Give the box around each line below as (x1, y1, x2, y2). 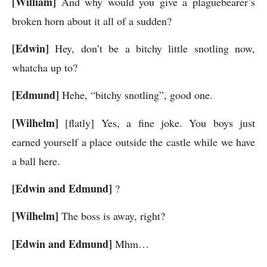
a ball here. (12, 153, 60, 168)
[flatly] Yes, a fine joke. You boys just (58, 115, 255, 130)
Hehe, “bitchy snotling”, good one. (59, 88, 213, 103)
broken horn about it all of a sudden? (12, 13, 172, 28)
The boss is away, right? (58, 209, 165, 223)
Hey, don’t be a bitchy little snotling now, (49, 41, 255, 55)
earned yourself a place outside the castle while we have (12, 134, 255, 149)
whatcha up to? (12, 60, 77, 74)
